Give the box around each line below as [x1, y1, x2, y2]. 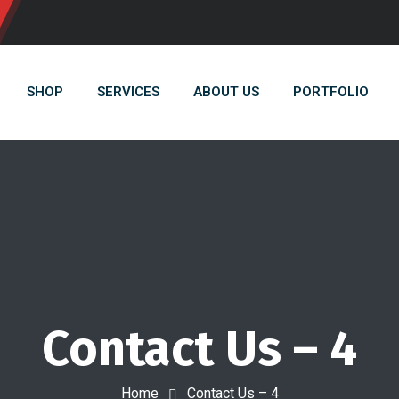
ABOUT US [193, 84, 259, 100]
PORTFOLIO [293, 84, 369, 100]
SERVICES [97, 84, 159, 100]
